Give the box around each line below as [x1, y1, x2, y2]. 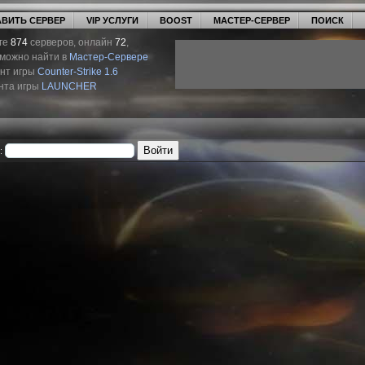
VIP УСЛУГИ [86, 15, 139, 25]
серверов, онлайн [28, 37, 115, 48]
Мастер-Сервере [69, 51, 148, 63]
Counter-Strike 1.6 [37, 66, 118, 77]
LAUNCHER [42, 81, 97, 92]
